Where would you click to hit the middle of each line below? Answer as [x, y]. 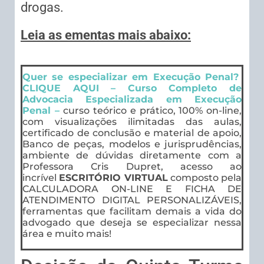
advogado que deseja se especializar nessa [132, 223]
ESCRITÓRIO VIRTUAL [113, 178]
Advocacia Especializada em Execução [132, 100]
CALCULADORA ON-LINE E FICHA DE [132, 189]
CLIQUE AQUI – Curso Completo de [132, 88]
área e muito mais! [67, 234]
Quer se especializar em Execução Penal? [132, 77]
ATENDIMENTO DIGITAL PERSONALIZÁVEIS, [132, 200]
